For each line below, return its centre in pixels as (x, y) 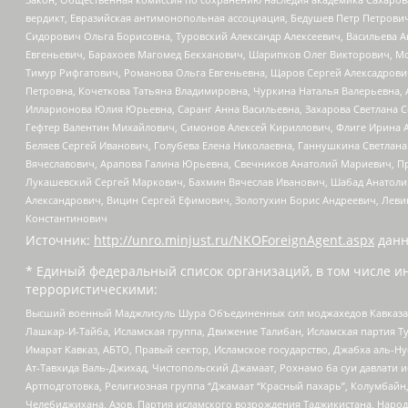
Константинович (66, 219)
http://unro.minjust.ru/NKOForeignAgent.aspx (234, 240)
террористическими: (92, 290)
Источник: (60, 240)
